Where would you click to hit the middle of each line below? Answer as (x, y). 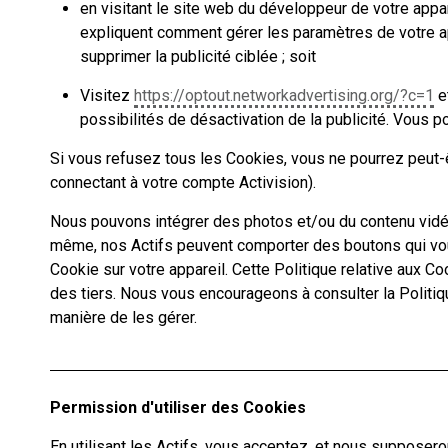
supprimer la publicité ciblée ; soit (198, 56)
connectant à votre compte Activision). (183, 182)
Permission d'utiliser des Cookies (178, 407)
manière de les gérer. (123, 317)
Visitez (107, 95)
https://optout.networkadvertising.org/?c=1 (284, 95)
